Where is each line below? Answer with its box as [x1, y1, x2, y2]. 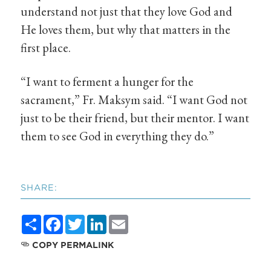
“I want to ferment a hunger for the [21, 73, 194, 90]
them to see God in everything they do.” [21, 127, 215, 144]
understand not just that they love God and [21, 3, 233, 20]
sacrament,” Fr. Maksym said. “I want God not [21, 91, 248, 108]
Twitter [85, 211, 122, 228]
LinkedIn [106, 211, 153, 228]
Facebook [63, 211, 111, 228]
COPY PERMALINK [30, 240, 114, 250]
